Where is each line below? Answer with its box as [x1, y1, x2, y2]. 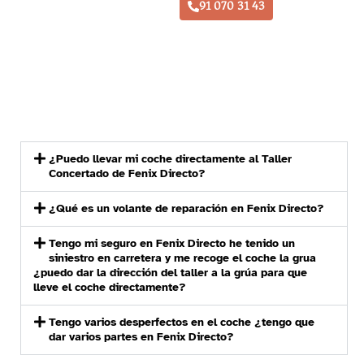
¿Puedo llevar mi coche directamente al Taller [49, 152, 292, 167]
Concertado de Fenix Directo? [49, 167, 206, 181]
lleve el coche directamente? [33, 280, 186, 295]
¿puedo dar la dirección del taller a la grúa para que [33, 266, 307, 280]
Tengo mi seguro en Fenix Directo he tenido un [49, 236, 296, 251]
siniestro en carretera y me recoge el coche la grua [49, 251, 317, 266]
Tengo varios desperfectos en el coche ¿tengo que [49, 315, 315, 330]
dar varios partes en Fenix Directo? [49, 330, 235, 344]
